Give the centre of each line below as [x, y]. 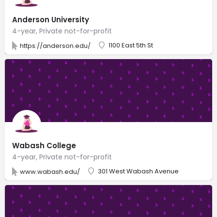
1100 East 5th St [131, 45]
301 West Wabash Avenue [138, 171]
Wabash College [44, 145]
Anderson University [51, 19]
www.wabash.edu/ [50, 171]
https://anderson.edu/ [55, 46]
